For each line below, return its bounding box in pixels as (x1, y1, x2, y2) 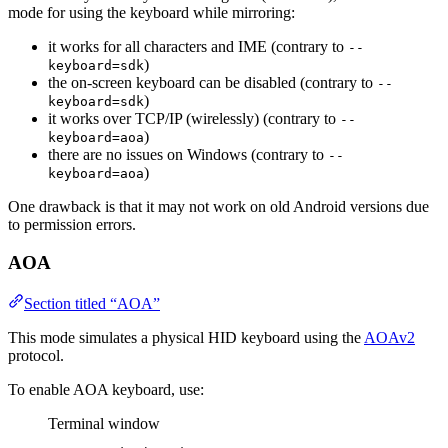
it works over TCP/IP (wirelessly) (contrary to (48, 109, 340, 127)
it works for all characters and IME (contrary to (48, 37, 348, 55)
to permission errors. (8, 215, 136, 233)
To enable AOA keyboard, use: (8, 381, 204, 399)
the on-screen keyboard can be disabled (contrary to (48, 73, 377, 91)
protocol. (8, 347, 64, 365)
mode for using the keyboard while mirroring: (8, 3, 295, 21)
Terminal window (48, 415, 160, 433)
